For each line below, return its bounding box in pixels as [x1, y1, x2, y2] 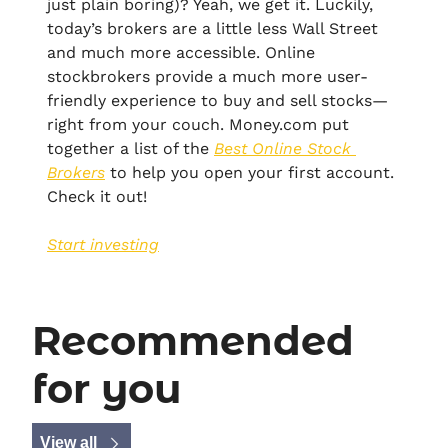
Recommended [32, 316, 354, 366]
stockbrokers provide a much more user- [47, 67, 368, 87]
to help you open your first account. [105, 163, 394, 183]
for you [32, 364, 181, 414]
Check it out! [47, 187, 147, 207]
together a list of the [47, 139, 214, 159]
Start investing [47, 235, 159, 255]
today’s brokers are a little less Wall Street [47, 19, 378, 39]
